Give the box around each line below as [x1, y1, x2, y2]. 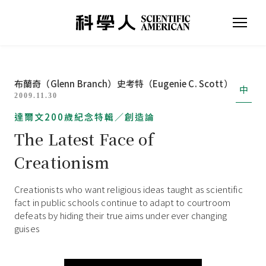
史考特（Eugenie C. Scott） [116, 77, 233, 90]
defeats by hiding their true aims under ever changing [14, 209, 227, 221]
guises [14, 222, 40, 235]
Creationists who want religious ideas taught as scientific [14, 183, 243, 195]
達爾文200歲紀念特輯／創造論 [14, 110, 155, 123]
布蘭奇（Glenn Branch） [14, 77, 117, 90]
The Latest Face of [14, 128, 154, 150]
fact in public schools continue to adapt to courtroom [14, 196, 230, 208]
